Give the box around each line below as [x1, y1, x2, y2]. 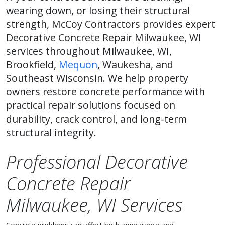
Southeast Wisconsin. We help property [6, 71, 188, 85]
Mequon [59, 58, 97, 71]
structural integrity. [6, 126, 96, 139]
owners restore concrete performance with [6, 85, 205, 98]
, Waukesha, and [97, 58, 173, 71]
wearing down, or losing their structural [6, 4, 190, 17]
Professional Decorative [6, 150, 188, 174]
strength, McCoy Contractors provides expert [6, 17, 215, 31]
